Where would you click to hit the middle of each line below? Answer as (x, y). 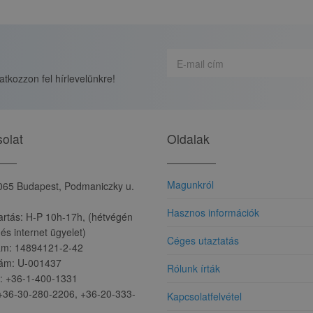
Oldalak (188, 138)
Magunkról (190, 184)
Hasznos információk (213, 212)
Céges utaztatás (203, 240)
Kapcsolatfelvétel (204, 296)
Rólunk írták (194, 268)
